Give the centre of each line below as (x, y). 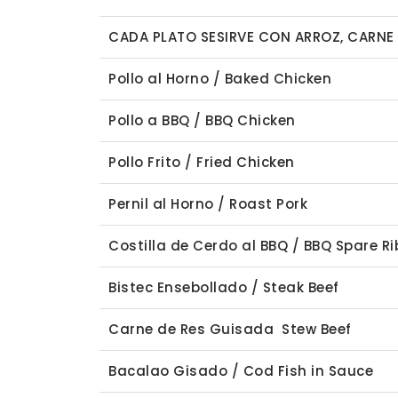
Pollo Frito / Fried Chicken (202, 162)
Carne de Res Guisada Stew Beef (230, 329)
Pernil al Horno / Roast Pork (208, 204)
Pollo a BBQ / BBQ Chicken (202, 120)
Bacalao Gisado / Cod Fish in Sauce (241, 371)
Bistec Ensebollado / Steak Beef (224, 287)
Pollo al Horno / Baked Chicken (220, 79)
